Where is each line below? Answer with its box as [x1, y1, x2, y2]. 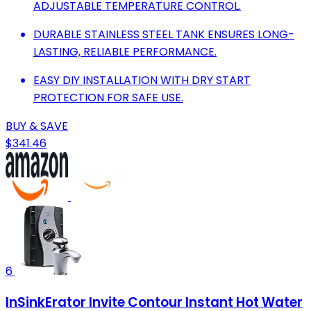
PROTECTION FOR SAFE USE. [33, 89, 183, 106]
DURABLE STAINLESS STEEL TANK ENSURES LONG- [33, 26, 294, 42]
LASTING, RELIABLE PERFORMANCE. [33, 43, 217, 60]
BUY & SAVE [6, 117, 68, 134]
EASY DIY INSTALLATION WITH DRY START [33, 72, 251, 88]
